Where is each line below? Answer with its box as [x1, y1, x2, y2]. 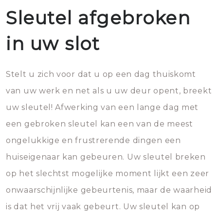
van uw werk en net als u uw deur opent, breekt [6, 86, 212, 95]
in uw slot [6, 33, 100, 54]
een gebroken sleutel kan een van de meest [6, 119, 193, 128]
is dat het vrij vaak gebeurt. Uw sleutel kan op [6, 202, 200, 211]
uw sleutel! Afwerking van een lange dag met [6, 103, 199, 112]
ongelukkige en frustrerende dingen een [6, 136, 181, 145]
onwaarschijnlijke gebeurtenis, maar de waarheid [6, 185, 212, 195]
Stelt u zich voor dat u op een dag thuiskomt [6, 70, 196, 79]
